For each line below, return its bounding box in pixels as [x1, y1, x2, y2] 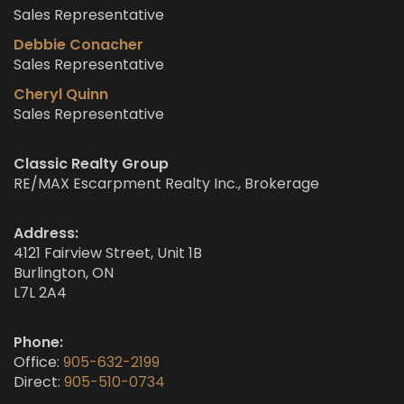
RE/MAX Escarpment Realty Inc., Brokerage [14, 173, 319, 195]
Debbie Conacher [14, 34, 143, 56]
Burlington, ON [14, 262, 114, 284]
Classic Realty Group [14, 153, 169, 175]
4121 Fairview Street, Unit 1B [14, 243, 202, 264]
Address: [14, 223, 78, 244]
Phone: [14, 332, 63, 353]
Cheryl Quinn [14, 84, 108, 106]
